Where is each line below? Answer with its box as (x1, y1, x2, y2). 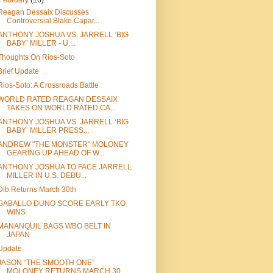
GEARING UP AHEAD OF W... (6, 149, 104, 157)
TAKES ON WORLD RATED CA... (6, 104, 116, 112)
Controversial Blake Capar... (6, 16, 99, 25)
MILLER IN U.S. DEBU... (6, 171, 87, 180)
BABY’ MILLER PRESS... (6, 126, 89, 135)
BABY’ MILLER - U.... (6, 39, 76, 48)
